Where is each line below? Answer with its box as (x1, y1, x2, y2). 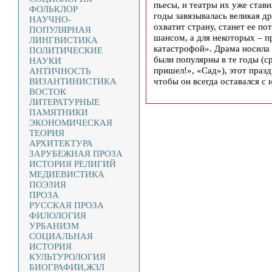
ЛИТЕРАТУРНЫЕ (29, 97, 100, 107)
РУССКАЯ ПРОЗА (29, 200, 104, 210)
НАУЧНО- (29, 15, 71, 24)
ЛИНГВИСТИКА (29, 35, 98, 45)
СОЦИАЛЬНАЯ (29, 231, 93, 241)
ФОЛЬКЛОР (29, 4, 78, 14)
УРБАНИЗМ (29, 221, 79, 231)
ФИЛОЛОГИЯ (29, 211, 86, 220)
